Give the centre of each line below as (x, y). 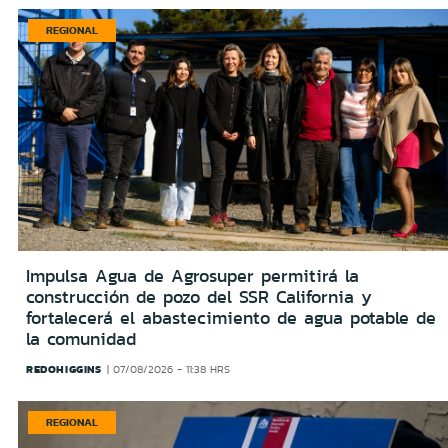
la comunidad (81, 339)
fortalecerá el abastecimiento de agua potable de (231, 318)
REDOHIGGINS (64, 369)
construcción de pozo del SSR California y (199, 297)
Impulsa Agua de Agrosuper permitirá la (192, 276)
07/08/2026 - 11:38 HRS (172, 370)
